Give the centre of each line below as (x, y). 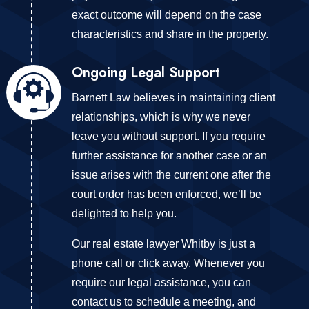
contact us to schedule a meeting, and (163, 301)
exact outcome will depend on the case (166, 14)
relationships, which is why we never (161, 117)
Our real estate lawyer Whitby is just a (163, 243)
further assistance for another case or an (169, 155)
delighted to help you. (124, 213)
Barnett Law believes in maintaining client (173, 97)
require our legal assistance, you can (161, 282)
